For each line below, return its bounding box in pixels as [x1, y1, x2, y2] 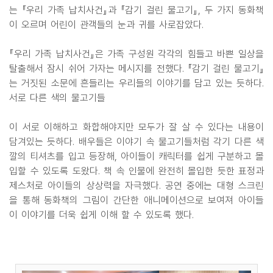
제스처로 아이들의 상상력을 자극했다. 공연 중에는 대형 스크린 [9, 180, 264, 192]
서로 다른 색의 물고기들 [9, 92, 105, 104]
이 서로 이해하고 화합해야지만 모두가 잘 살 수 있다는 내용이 [9, 121, 264, 133]
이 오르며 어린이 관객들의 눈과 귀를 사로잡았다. [9, 19, 204, 31]
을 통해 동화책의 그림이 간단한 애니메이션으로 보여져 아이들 [9, 194, 264, 207]
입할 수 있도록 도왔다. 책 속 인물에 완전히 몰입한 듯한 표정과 [9, 165, 264, 177]
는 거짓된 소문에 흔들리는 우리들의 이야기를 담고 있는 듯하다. [9, 77, 264, 90]
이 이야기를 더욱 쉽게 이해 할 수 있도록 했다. [9, 209, 194, 221]
